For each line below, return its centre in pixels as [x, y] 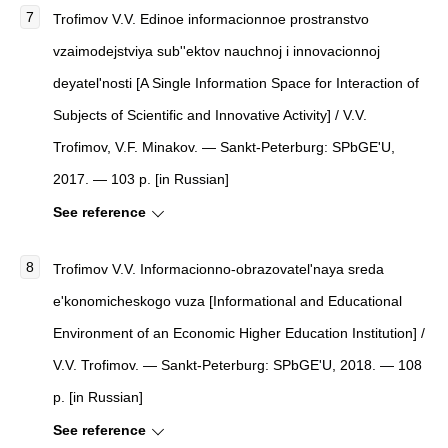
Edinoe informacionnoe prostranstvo [254, 19]
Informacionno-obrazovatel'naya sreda [262, 269]
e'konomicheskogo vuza [129, 301]
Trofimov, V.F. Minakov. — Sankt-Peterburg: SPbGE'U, [224, 147]
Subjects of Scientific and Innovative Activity [190, 115]
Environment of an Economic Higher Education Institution [233, 333]
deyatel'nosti [92, 83]
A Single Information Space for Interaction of [279, 83]
